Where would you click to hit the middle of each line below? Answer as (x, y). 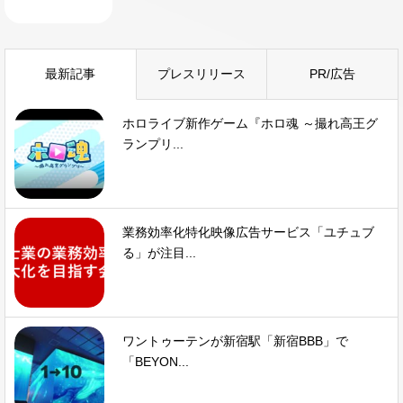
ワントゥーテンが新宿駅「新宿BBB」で (235, 341)
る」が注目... (159, 253)
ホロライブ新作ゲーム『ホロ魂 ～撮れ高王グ (250, 124)
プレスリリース (201, 74)
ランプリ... (153, 144)
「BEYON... (156, 362)
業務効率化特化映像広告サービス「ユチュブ (248, 233)
